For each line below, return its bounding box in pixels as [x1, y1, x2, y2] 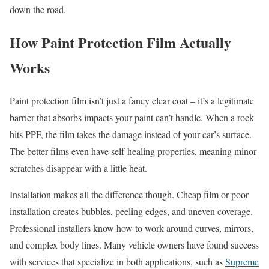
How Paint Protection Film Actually [10, 31, 231, 53]
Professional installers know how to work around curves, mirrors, [10, 221, 253, 234]
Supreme [225, 255, 259, 268]
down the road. [10, 2, 66, 16]
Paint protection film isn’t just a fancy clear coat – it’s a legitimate [10, 94, 254, 107]
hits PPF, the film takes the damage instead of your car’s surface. [10, 127, 252, 141]
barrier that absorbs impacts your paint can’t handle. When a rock [10, 110, 254, 124]
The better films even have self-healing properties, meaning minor [10, 144, 256, 157]
